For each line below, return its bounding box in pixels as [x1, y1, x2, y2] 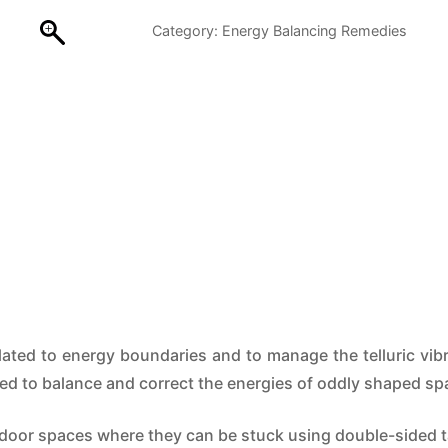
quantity [151, 62, 213, 83]
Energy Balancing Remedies [222, 21, 407, 39]
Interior [151, 34, 205, 55]
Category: [152, 21, 222, 39]
